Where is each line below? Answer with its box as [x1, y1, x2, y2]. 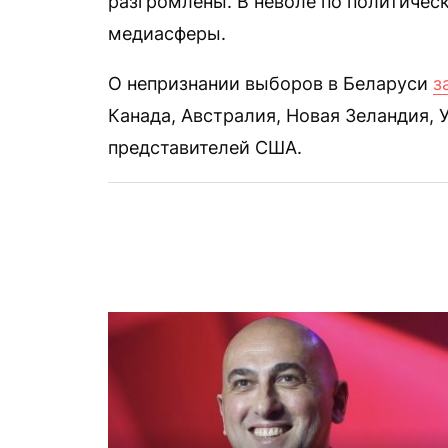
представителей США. [108, 137, 302, 158]
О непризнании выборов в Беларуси [108, 73, 433, 94]
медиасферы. [108, 23, 226, 44]
